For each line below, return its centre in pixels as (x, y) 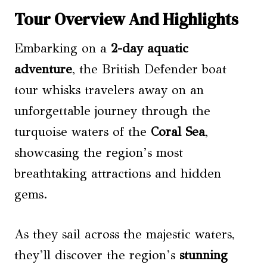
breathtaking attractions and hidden (118, 173)
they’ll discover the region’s (97, 255)
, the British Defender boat (149, 69)
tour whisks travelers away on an (109, 90)
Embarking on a (63, 48)
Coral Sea (178, 132)
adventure (43, 69)
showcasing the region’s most (99, 153)
